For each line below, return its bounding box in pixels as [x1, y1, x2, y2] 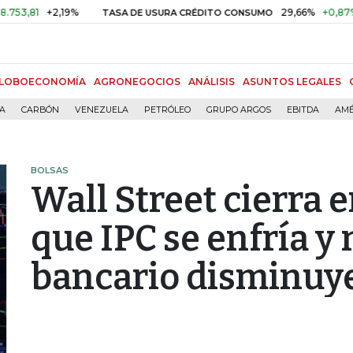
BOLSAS [31, 165, 69, 176]
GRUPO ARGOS [206, 105, 271, 115]
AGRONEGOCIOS [94, 76, 180, 87]
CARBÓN [21, 105, 59, 115]
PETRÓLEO [144, 105, 191, 115]
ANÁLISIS [188, 76, 235, 87]
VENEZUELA [75, 105, 128, 115]
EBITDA [287, 105, 319, 115]
